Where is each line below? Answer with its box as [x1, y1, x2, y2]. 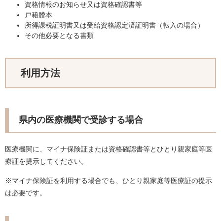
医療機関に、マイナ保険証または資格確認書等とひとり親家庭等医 [5, 145, 212, 153]
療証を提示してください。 [5, 157, 88, 166]
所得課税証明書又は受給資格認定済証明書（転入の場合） [25, 21, 204, 30]
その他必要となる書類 [25, 32, 94, 40]
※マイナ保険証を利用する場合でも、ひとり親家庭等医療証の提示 [5, 177, 212, 185]
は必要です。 [5, 189, 46, 197]
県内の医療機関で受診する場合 [19, 115, 143, 125]
